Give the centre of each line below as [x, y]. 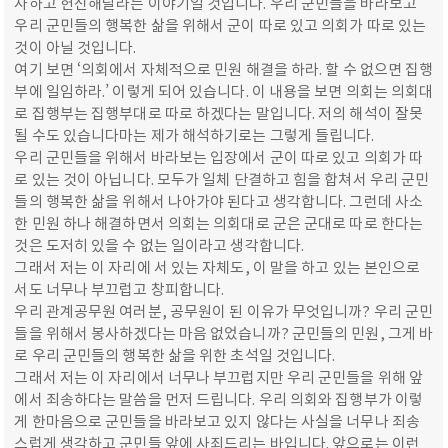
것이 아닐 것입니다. [75, 48]
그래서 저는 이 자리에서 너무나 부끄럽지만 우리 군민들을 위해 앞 [219, 378]
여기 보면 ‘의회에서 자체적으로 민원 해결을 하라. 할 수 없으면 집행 [224, 70]
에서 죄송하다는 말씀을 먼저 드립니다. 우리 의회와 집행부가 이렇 [219, 400]
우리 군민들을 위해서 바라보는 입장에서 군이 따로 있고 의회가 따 [219, 158]
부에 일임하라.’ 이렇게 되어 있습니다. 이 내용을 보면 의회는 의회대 [224, 92]
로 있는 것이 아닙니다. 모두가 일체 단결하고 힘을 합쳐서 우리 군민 [222, 180]
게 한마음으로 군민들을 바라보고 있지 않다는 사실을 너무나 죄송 [217, 422]
